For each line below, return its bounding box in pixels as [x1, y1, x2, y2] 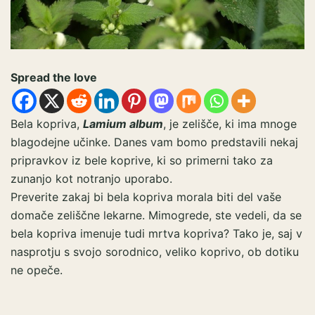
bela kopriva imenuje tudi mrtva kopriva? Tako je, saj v [11, 226, 302, 240]
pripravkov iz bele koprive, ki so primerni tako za [11, 153, 273, 167]
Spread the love [11, 70, 97, 84]
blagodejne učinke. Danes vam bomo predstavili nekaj [11, 134, 298, 149]
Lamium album [83, 116, 163, 131]
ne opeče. [11, 262, 63, 277]
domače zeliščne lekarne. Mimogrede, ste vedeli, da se [11, 207, 302, 222]
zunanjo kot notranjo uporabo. [11, 171, 172, 186]
